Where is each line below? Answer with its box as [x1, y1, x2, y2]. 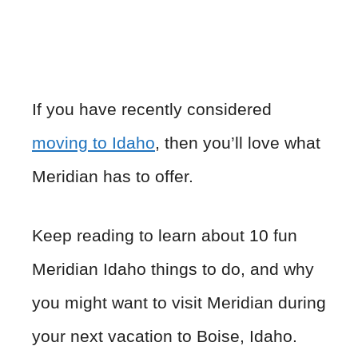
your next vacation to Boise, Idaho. [32, 326, 297, 345]
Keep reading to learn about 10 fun [32, 225, 297, 245]
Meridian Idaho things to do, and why [32, 259, 314, 278]
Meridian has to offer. [32, 167, 193, 186]
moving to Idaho [32, 133, 155, 153]
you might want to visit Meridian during [32, 292, 326, 312]
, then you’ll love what [155, 133, 320, 153]
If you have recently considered [32, 100, 272, 119]
